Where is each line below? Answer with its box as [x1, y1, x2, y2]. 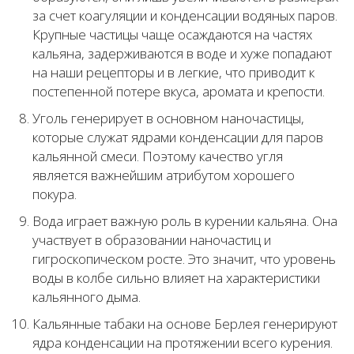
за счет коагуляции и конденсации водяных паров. [32, 6, 337, 25]
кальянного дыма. [32, 288, 141, 307]
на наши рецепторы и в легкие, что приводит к [32, 63, 314, 82]
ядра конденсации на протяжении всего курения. [32, 333, 333, 352]
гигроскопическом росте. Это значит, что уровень [32, 250, 336, 269]
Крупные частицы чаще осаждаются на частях [32, 25, 312, 44]
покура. [32, 185, 77, 204]
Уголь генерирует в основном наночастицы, [32, 109, 304, 128]
